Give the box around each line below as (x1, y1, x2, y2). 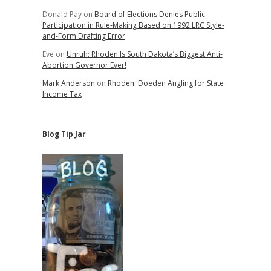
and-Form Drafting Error (42, 31, 125, 41)
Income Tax (42, 89, 82, 99)
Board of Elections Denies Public (94, 9, 205, 19)
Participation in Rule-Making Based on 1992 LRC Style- (42, 20, 224, 30)
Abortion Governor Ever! (42, 60, 126, 70)
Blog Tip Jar (42, 129, 86, 139)
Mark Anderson (42, 78, 95, 88)
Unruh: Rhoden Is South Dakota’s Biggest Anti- (66, 49, 223, 59)
